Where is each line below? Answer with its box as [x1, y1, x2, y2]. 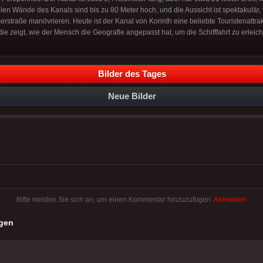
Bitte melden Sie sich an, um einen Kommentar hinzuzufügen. [16, 195, 214, 204]
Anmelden [214, 195, 247, 204]
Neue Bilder [108, 90, 156, 101]
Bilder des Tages [98, 68, 166, 79]
